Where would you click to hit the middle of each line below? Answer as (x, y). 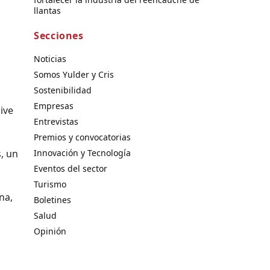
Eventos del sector (71, 168)
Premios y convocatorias (82, 137)
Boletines (52, 199)
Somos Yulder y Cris (74, 74)
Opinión (50, 231)
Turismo (50, 184)
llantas (47, 10)
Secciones (59, 35)
